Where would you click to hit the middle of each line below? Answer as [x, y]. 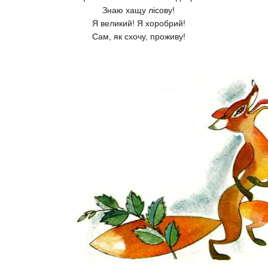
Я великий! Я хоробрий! [138, 24]
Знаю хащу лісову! [138, 10]
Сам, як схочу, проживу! [138, 37]
